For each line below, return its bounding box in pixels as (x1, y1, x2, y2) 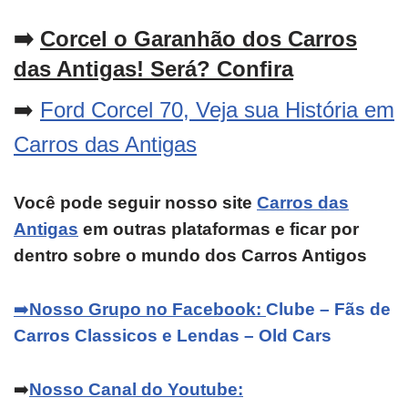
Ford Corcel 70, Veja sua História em (40, 97, 394, 123)
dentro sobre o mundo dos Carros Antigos (14, 246, 367, 266)
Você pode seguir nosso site (14, 193, 257, 213)
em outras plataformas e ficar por (78, 219, 359, 240)
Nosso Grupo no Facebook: (29, 300, 266, 320)
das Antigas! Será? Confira (14, 56, 293, 82)
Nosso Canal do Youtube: (29, 380, 243, 400)
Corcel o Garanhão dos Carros (40, 26, 357, 52)
